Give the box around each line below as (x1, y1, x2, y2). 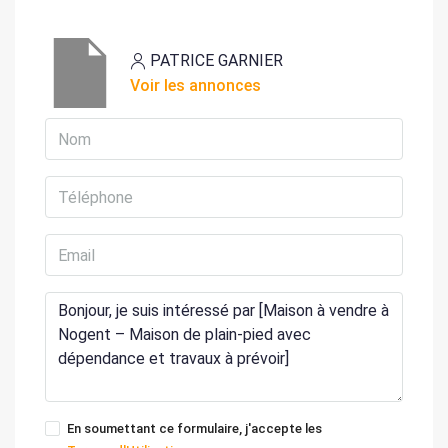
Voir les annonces (130, 76, 261, 95)
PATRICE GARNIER (150, 51, 283, 70)
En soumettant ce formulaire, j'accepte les (67, 421, 322, 436)
